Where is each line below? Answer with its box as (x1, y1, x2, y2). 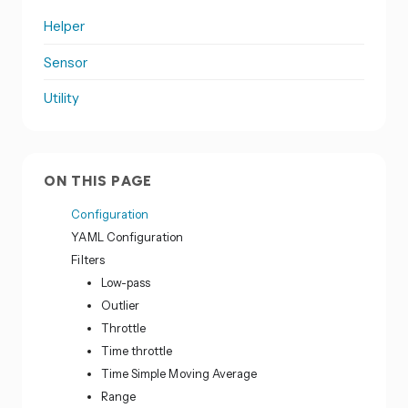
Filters (71, 251, 105, 267)
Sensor (44, 53, 88, 71)
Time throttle (100, 342, 173, 358)
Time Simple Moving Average (100, 365, 258, 381)
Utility (44, 88, 80, 107)
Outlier (100, 297, 140, 312)
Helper (44, 17, 86, 36)
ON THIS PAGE (44, 172, 153, 189)
